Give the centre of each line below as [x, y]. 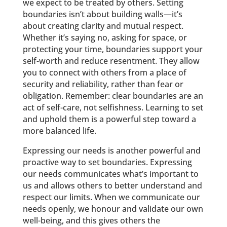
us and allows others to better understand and [112, 185]
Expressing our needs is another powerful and [111, 150]
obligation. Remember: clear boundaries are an [113, 96]
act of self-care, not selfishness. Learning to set [113, 107]
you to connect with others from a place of [104, 72]
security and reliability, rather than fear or [103, 84]
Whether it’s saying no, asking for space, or [105, 37]
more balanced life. [59, 130]
